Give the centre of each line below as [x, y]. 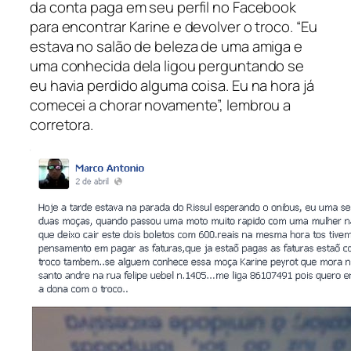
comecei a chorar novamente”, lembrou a [161, 105]
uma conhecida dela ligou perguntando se [167, 66]
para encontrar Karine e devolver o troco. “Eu [174, 27]
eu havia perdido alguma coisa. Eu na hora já [172, 86]
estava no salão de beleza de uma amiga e [166, 47]
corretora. [62, 125]
